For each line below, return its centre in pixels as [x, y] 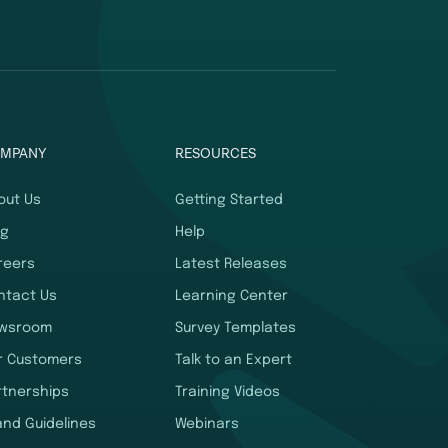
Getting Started [229, 200]
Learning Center [232, 296]
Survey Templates [236, 328]
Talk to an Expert [234, 360]
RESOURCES [216, 154]
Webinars [207, 424]
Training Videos [228, 392]
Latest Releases [231, 264]
